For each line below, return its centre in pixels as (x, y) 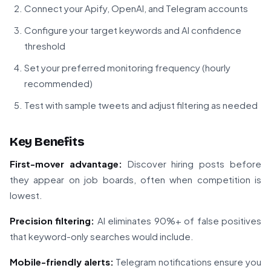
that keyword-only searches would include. (102, 237)
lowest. (26, 195)
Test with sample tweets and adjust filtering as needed (141, 105)
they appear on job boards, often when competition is (135, 180)
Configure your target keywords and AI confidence (133, 30)
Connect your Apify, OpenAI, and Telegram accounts (136, 8)
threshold (45, 46)
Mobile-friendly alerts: (62, 262)
